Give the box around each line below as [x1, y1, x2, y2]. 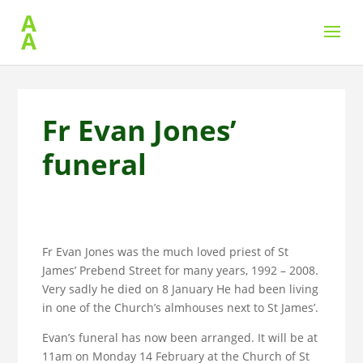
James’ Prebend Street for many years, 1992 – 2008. [42, 263, 319, 278]
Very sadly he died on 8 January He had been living [42, 281, 319, 297]
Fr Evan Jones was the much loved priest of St [42, 244, 289, 259]
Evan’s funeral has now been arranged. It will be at [42, 330, 318, 345]
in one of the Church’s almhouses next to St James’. [42, 300, 319, 315]
